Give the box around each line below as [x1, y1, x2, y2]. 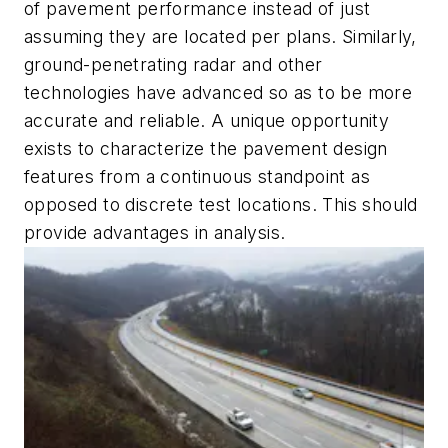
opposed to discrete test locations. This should [24, 194, 418, 215]
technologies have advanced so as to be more [24, 82, 413, 103]
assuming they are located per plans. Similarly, [24, 26, 417, 47]
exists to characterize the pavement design [24, 138, 388, 159]
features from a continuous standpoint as [24, 166, 370, 187]
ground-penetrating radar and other [24, 54, 323, 75]
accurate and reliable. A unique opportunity [24, 110, 390, 131]
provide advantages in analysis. [24, 222, 286, 243]
